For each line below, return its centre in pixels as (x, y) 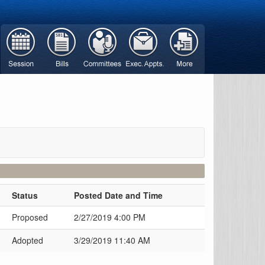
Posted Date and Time (118, 195)
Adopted (28, 240)
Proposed (30, 217)
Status (25, 195)
